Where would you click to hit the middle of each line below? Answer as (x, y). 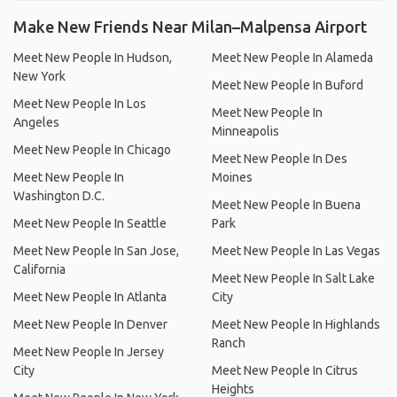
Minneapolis (245, 131)
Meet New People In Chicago (92, 150)
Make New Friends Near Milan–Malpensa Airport (190, 27)
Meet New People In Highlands (296, 324)
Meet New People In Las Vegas (296, 251)
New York (39, 76)
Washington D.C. (59, 196)
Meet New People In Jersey (89, 352)
